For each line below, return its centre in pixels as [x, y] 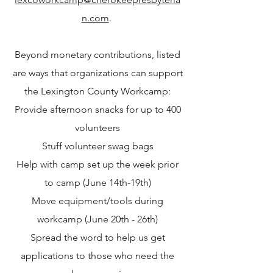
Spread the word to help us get [97, 237]
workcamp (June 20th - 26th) [97, 219]
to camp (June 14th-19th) [97, 183]
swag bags [130, 146]
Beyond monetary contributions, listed [97, 55]
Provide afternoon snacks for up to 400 [97, 109]
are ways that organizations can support [97, 73]
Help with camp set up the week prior [97, 164]
